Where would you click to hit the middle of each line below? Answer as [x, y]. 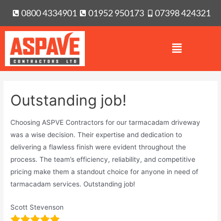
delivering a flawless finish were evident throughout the [98, 147]
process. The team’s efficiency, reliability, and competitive [103, 159]
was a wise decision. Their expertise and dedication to [96, 134]
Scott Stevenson [37, 207]
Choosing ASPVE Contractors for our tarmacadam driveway [106, 122]
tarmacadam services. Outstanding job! [73, 184]
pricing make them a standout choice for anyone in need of [105, 171]
